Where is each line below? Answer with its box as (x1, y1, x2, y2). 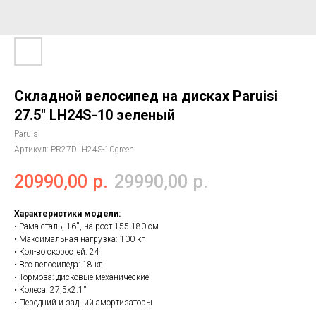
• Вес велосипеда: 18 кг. (14, 259, 104, 269)
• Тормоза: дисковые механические (14, 272, 149, 282)
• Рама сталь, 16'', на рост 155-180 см (14, 221, 159, 231)
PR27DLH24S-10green (51, 145, 134, 154)
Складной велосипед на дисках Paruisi (14, 87, 278, 104)
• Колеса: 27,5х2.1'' (14, 284, 87, 295)
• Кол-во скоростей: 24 (14, 246, 99, 257)
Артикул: (14, 145, 51, 154)
